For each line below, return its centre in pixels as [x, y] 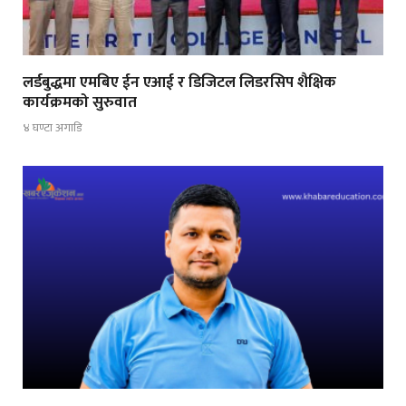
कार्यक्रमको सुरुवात [80, 102]
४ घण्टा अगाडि [52, 128]
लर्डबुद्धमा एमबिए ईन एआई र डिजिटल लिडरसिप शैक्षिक [179, 82]
